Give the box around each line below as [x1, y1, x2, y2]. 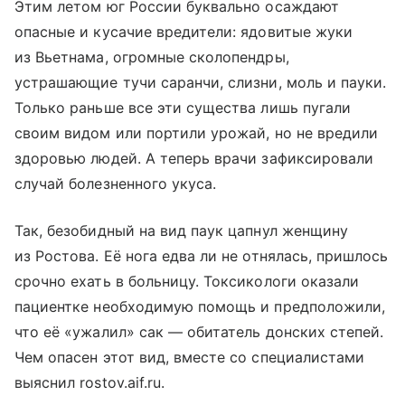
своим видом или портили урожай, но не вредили [14, 123, 379, 142]
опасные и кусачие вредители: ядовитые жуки [14, 22, 353, 41]
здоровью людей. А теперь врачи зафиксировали [14, 148, 374, 167]
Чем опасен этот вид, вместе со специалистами [14, 347, 365, 366]
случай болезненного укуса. [14, 174, 217, 193]
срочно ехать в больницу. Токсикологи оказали [14, 271, 360, 290]
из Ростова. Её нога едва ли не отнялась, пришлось [14, 246, 389, 265]
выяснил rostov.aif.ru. [14, 372, 165, 391]
